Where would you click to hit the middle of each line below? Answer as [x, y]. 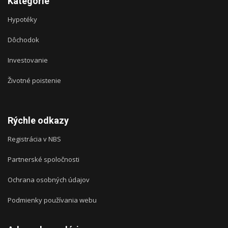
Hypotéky [22, 20]
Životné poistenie [34, 81]
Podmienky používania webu [52, 200]
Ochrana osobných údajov [49, 180]
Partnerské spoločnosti [44, 160]
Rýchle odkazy [38, 121]
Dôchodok [23, 40]
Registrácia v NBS [34, 139]
